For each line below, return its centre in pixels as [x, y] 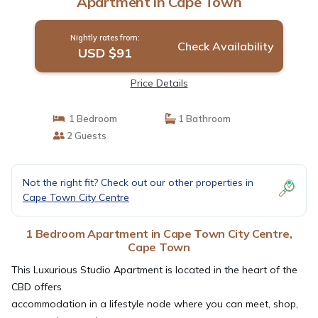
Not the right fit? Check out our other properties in [138, 182]
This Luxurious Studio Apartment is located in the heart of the [154, 269]
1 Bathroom [203, 118]
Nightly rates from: [105, 37]
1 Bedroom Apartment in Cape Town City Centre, [159, 233]
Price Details [159, 83]
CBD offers [37, 286]
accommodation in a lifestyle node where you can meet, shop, [155, 303]
